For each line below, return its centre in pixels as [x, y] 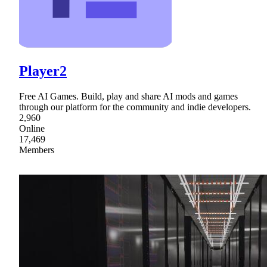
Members [37, 150]
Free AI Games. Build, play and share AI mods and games [128, 96]
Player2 [43, 71]
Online [32, 128]
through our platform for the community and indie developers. [135, 107]
